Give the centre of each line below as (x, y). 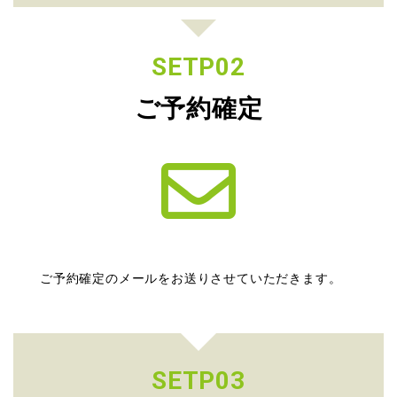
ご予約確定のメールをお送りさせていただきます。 (191, 277)
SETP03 (198, 380)
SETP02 (198, 66)
